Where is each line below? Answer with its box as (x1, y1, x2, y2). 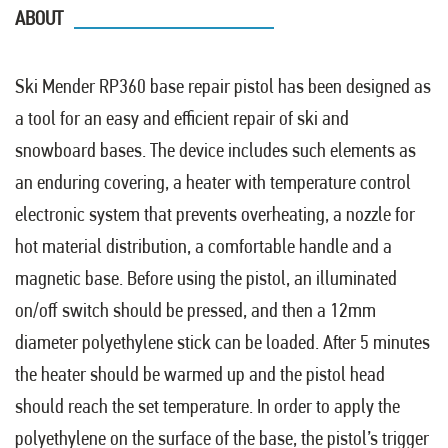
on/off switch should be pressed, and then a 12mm (15, 298, 376, 323)
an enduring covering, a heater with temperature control (15, 170, 411, 195)
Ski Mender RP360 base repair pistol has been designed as (15, 74, 431, 99)
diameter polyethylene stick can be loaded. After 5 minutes (15, 330, 430, 355)
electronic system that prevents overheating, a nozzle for (15, 202, 415, 227)
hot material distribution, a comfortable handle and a (15, 234, 392, 259)
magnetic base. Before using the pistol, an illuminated (15, 266, 397, 291)
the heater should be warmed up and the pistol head (15, 362, 385, 387)
